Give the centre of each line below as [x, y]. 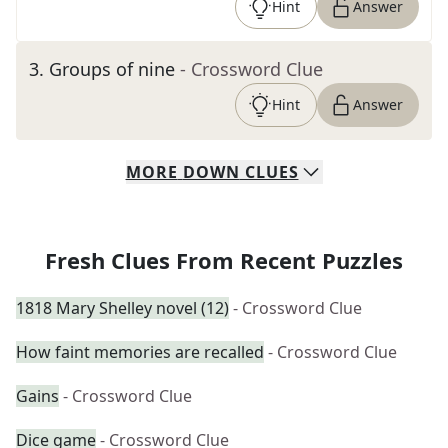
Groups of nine [112, 69]
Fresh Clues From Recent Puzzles [224, 260]
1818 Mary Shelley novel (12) [122, 308]
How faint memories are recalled [140, 352]
